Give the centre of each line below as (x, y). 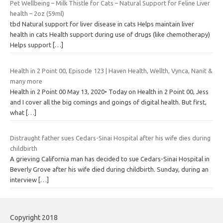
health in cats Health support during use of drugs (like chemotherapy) (110, 35)
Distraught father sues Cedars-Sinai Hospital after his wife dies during (110, 138)
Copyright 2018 (34, 218)
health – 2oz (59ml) (37, 14)
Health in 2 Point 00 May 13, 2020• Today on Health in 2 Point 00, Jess (109, 91)
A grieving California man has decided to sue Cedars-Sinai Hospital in (110, 159)
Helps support (31, 45)
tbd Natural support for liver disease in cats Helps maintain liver (102, 24)
